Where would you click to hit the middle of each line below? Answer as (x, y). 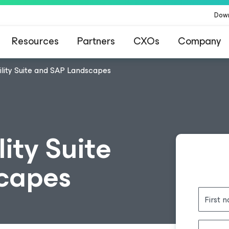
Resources (35, 41)
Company (199, 41)
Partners (96, 41)
